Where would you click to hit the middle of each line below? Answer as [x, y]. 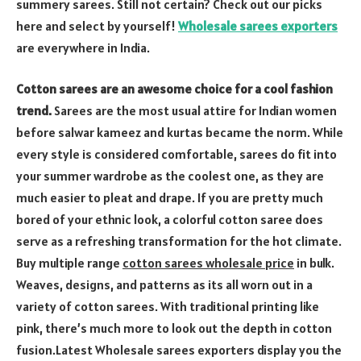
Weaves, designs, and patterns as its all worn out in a [164, 285]
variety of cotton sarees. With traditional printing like [168, 307]
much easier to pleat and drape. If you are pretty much [170, 198]
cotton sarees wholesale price [208, 263]
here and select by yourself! [97, 25]
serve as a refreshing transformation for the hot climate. [179, 241]
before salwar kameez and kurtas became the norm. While [180, 133]
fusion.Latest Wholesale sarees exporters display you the [179, 350]
